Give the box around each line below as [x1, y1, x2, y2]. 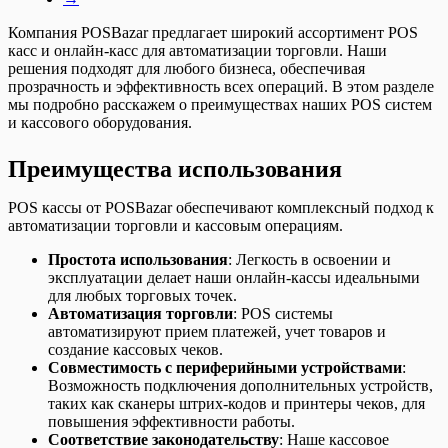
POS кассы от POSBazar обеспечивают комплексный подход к [8, 199, 434, 216]
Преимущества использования [8, 156, 342, 182]
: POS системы [233, 305, 333, 322]
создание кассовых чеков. [48, 341, 223, 358]
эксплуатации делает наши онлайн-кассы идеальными [48, 269, 420, 286]
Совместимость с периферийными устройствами [48, 359, 402, 376]
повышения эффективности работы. [48, 413, 295, 430]
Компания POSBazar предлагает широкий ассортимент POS [8, 24, 418, 41]
